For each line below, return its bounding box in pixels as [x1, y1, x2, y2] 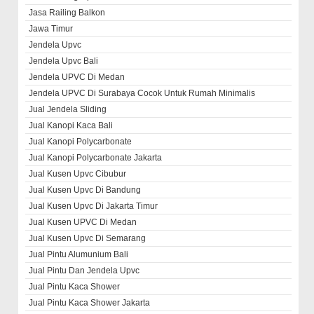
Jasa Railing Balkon [29, 8, 106, 18]
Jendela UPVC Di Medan [29, 72, 125, 82]
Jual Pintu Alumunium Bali [29, 250, 129, 259]
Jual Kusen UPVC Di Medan [29, 217, 137, 227]
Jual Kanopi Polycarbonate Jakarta [29, 153, 163, 163]
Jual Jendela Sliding [29, 104, 107, 114]
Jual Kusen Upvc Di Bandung [29, 185, 142, 195]
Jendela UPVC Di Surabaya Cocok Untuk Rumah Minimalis [29, 88, 256, 98]
